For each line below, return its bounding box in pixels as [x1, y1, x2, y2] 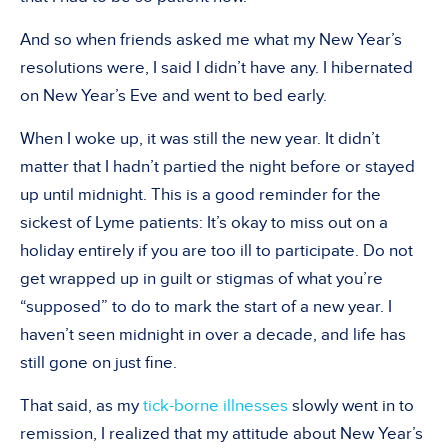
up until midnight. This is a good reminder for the [20, 184, 381, 205]
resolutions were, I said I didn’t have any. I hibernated [20, 57, 413, 78]
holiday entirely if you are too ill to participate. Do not [20, 240, 413, 261]
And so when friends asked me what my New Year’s [20, 29, 402, 50]
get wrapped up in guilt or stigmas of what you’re [20, 268, 383, 289]
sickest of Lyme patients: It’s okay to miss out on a [20, 212, 388, 233]
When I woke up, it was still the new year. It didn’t [20, 128, 380, 149]
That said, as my [20, 395, 139, 416]
